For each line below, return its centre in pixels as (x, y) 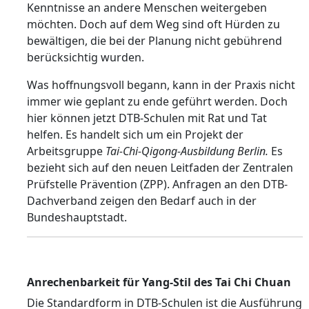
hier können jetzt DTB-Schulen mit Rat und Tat (147, 118)
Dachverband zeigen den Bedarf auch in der (142, 201)
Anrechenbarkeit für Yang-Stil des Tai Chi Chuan (159, 282)
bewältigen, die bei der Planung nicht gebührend (154, 41)
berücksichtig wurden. (86, 57)
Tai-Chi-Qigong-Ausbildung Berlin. (188, 151)
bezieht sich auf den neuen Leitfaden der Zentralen (160, 168)
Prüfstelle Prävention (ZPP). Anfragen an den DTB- (157, 184)
